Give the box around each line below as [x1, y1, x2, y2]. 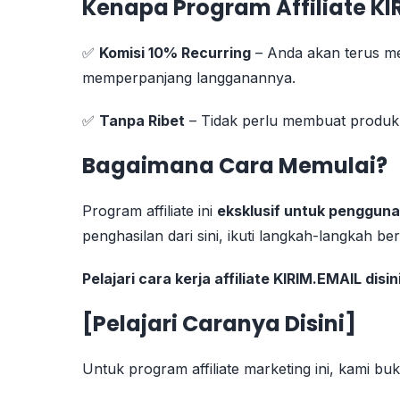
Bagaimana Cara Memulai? [82, 150, 387, 180]
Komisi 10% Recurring [99, 43, 251, 62]
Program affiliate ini [82, 201, 217, 220]
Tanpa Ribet [99, 111, 185, 129]
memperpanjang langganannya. [82, 68, 296, 87]
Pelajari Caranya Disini [93, 308, 345, 338]
